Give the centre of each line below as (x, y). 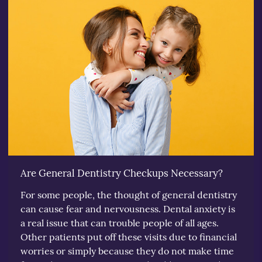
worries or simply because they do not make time (127, 251)
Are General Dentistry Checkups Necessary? (122, 173)
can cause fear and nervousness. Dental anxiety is (128, 208)
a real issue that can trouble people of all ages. (120, 223)
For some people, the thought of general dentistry (129, 194)
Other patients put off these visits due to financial (129, 237)
